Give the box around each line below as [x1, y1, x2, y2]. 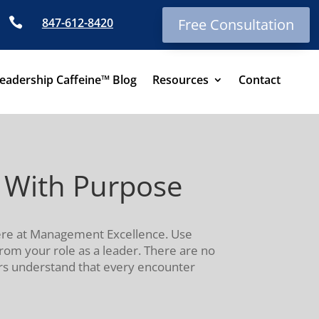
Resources [152, 71, 209, 88]
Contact [238, 71, 281, 88]
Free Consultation [177, 15, 294, 34]
